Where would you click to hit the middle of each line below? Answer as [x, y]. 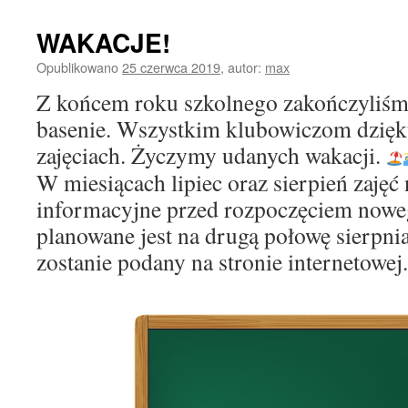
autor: [245, 67]
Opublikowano [77, 67]
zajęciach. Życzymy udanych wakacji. [211, 155]
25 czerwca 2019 [171, 67]
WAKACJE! [103, 42]
